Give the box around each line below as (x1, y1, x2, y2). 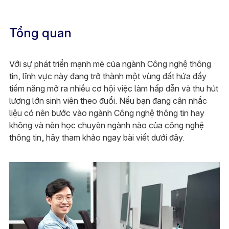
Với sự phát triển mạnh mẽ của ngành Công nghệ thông (9, 59, 211, 69)
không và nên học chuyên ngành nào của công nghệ (9, 120, 204, 130)
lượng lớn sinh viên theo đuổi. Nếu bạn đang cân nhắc (9, 96, 207, 106)
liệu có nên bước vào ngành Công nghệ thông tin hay (9, 108, 204, 118)
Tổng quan (9, 26, 72, 40)
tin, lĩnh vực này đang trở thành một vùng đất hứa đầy (9, 71, 207, 81)
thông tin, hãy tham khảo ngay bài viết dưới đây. (9, 132, 185, 143)
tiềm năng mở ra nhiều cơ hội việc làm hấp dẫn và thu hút (9, 83, 218, 94)
